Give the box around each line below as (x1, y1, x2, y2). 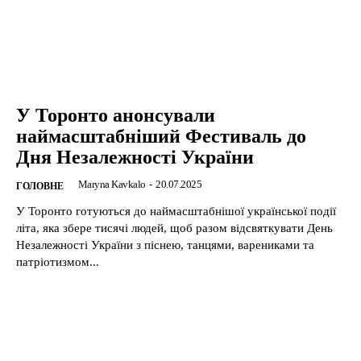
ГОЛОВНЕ (16, 180, 64, 193)
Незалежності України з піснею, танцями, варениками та (16, 239, 314, 252)
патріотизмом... (16, 255, 99, 269)
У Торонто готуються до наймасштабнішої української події (16, 205, 336, 218)
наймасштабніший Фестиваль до (16, 126, 306, 147)
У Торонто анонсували (16, 105, 215, 127)
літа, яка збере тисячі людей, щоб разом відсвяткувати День (16, 222, 333, 235)
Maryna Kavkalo (77, 178, 146, 191)
